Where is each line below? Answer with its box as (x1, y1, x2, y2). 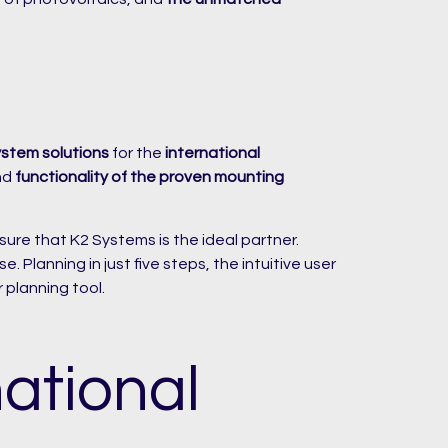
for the (109, 145, 165, 162)
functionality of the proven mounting (15, 169, 284, 186)
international (165, 145, 260, 162)
